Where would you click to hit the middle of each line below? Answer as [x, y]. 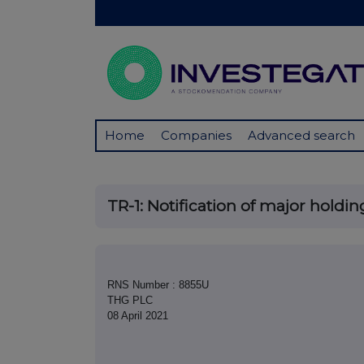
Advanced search [301, 136]
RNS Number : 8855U [158, 285]
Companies [196, 136]
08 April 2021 [138, 316]
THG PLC [130, 301]
